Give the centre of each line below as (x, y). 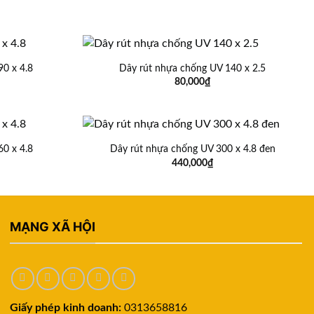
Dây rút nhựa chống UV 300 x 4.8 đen (192, 149)
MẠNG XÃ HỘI (53, 227)
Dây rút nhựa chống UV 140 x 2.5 (193, 69)
